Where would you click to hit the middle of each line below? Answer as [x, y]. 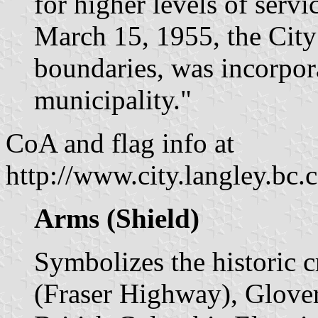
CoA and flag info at [120, 143]
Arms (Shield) [117, 218]
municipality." [113, 99]
